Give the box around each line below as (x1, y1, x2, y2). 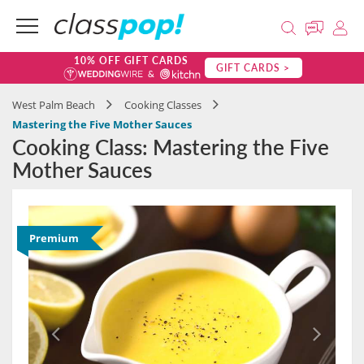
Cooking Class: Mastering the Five (12, 132, 329, 162)
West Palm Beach (12, 97, 95, 112)
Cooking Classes (124, 97, 201, 112)
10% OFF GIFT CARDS (73, 54, 189, 67)
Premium (29, 231, 79, 245)
